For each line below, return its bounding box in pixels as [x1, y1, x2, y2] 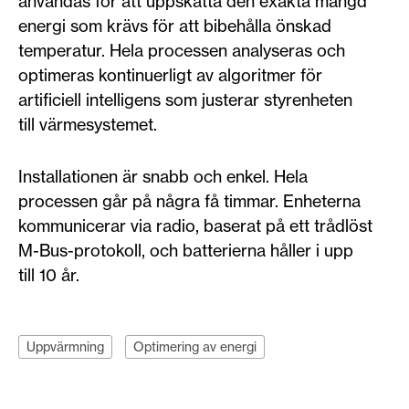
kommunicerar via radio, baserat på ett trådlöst [18, 215, 372, 236]
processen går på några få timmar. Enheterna [18, 191, 361, 211]
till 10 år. [18, 265, 79, 285]
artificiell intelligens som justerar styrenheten [18, 89, 352, 110]
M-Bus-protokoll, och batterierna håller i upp [18, 240, 353, 260]
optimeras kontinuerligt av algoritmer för [18, 65, 322, 85]
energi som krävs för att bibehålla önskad [18, 16, 331, 36]
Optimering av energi [133, 339, 257, 354]
